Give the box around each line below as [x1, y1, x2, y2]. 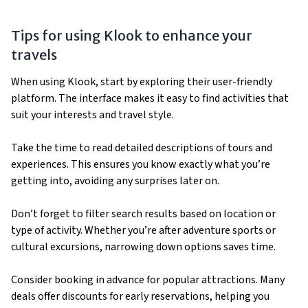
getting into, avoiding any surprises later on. [11, 173, 219, 188]
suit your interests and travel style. [11, 107, 174, 122]
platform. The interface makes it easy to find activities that [11, 90, 289, 106]
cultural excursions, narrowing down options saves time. [11, 239, 276, 254]
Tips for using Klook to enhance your [11, 26, 252, 44]
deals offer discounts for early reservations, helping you [11, 288, 269, 304]
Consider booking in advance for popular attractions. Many [11, 272, 285, 287]
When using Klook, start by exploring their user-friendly [11, 74, 272, 89]
